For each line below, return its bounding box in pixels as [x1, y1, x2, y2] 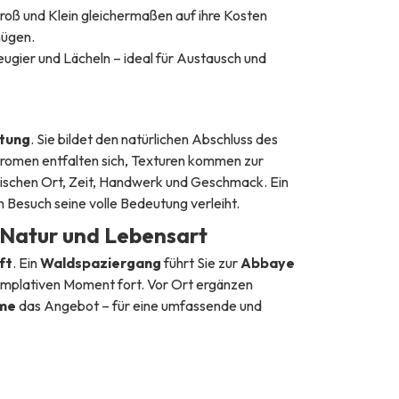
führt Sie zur [160, 253, 240, 272]
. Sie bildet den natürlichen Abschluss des [29, 129, 278, 148]
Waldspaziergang [39, 253, 161, 272]
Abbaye [240, 253, 295, 272]
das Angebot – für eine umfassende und [15, 296, 262, 314]
